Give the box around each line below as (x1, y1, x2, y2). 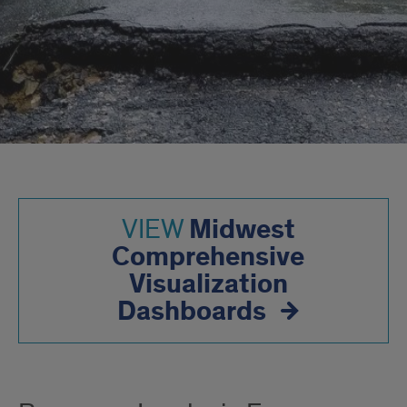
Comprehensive (112, 239, 304, 275)
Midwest (188, 212, 295, 248)
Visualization (128, 266, 288, 303)
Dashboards (117, 293, 266, 330)
